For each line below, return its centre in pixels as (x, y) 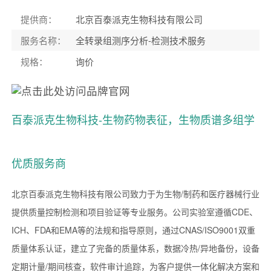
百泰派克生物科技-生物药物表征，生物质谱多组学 (133, 119)
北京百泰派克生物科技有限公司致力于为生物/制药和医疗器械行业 (135, 193)
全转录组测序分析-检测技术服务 (140, 40)
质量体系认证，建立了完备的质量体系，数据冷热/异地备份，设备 (135, 248)
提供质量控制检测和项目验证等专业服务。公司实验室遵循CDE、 (134, 211)
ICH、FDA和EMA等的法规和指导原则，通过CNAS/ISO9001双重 (133, 230)
